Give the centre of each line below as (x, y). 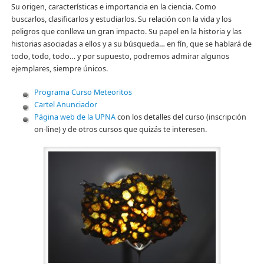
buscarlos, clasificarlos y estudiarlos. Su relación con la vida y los (121, 19)
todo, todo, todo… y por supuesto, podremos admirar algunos (120, 56)
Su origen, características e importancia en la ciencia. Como (113, 6)
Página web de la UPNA (75, 117)
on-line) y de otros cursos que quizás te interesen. (120, 129)
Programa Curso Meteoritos (83, 92)
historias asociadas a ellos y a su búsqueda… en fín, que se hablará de (131, 44)
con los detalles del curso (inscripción (181, 117)
